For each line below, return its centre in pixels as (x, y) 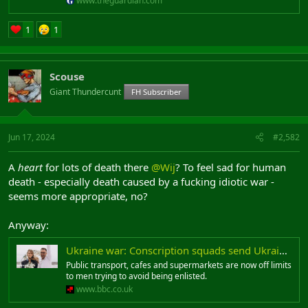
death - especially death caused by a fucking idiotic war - (141, 181)
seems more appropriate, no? (78, 196)
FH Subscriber (156, 92)
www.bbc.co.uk (104, 289)
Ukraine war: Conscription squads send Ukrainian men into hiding (173, 250)
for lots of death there (97, 167)
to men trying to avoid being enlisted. (136, 276)
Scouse (67, 77)
